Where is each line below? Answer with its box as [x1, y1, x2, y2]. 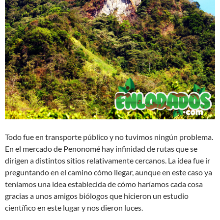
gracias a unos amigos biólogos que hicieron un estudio [5, 191, 189, 200]
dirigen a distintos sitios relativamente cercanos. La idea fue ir [5, 155, 210, 165]
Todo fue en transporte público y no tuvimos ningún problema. [5, 132, 213, 141]
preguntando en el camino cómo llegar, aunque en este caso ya [5, 167, 212, 177]
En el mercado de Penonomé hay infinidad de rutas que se [5, 143, 197, 153]
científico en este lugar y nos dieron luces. [5, 202, 143, 212]
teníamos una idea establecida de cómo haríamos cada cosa [5, 179, 203, 189]
